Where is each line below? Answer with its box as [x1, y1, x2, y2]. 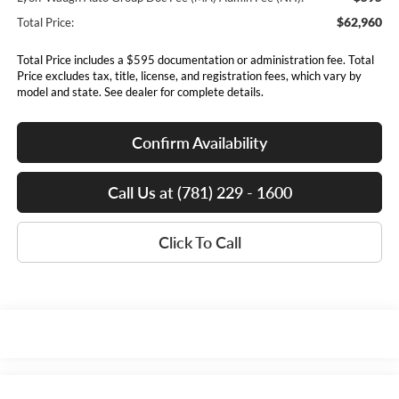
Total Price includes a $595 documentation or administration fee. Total [16, 53, 374, 68]
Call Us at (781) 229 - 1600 [107, 183, 292, 203]
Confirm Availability [132, 133, 267, 153]
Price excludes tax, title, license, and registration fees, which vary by [16, 69, 362, 84]
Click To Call [158, 232, 241, 253]
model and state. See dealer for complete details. [16, 85, 264, 100]
